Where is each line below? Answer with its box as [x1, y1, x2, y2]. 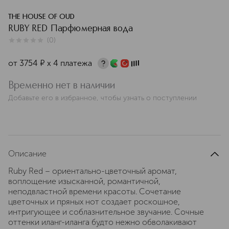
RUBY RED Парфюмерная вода [8, 24, 133, 33]
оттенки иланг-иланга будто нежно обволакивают [8, 217, 197, 227]
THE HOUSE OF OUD [8, 13, 75, 20]
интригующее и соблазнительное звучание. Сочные [8, 207, 204, 217]
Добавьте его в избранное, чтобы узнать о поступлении [8, 94, 197, 102]
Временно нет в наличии [8, 81, 115, 91]
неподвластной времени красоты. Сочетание [8, 187, 181, 196]
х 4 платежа [47, 58, 92, 68]
